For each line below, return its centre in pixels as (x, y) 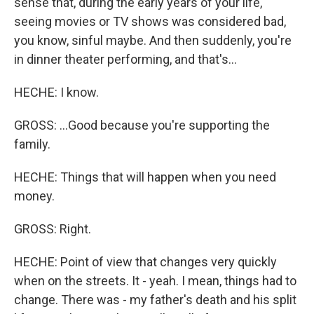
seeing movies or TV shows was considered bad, (150, 21)
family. (32, 144)
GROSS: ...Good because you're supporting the (142, 125)
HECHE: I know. (56, 92)
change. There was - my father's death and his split (155, 300)
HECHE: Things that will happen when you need (145, 177)
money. (34, 196)
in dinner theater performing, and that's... (125, 59)
